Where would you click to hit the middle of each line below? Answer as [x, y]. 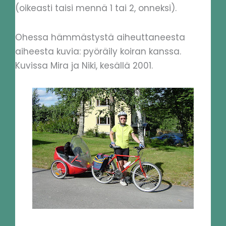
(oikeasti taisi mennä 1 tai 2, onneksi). [96, 8]
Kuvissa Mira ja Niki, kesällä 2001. [84, 65]
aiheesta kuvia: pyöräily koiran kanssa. [98, 51]
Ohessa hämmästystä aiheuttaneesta [100, 37]
